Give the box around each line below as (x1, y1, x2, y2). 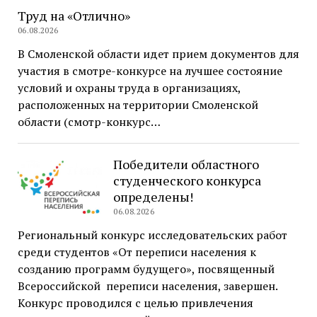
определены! (113, 188, 194, 205)
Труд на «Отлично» (17, 6, 130, 24)
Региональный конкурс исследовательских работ (17, 226, 287, 243)
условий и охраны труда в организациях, (17, 79, 241, 96)
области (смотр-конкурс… (17, 113, 161, 129)
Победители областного (113, 155, 260, 173)
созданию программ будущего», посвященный (17, 260, 275, 277)
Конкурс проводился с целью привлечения (17, 294, 253, 311)
